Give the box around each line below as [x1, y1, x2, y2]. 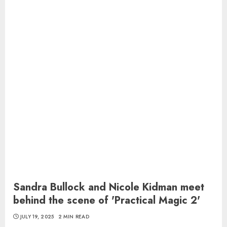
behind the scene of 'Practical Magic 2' [13, 193, 200, 208]
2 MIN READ [58, 213, 89, 220]
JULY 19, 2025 [20, 213, 54, 220]
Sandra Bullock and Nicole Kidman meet [13, 180, 204, 195]
